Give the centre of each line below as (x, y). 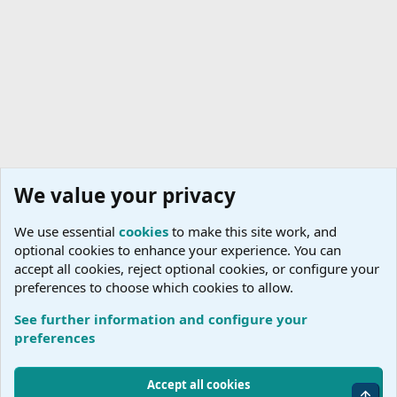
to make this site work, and (253, 231)
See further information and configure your (161, 319)
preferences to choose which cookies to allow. (154, 287)
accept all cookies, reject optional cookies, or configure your (197, 269)
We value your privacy (125, 195)
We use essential (66, 231)
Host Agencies (66, 320)
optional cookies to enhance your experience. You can (178, 250)
